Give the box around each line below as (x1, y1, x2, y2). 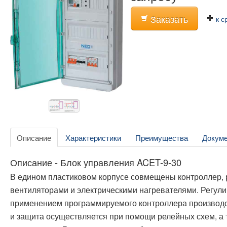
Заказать (148, 13, 188, 25)
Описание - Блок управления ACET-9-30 (10, 156, 181, 169)
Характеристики (65, 132, 121, 143)
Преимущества (135, 132, 188, 143)
